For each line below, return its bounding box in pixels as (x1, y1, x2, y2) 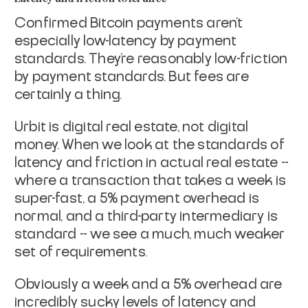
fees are (194, 69, 249, 84)
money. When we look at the (14, 137, 195, 152)
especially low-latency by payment (14, 34, 237, 48)
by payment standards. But (14, 69, 191, 84)
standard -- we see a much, (14, 227, 192, 241)
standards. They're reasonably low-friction (14, 52, 288, 66)
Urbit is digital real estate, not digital (14, 120, 249, 134)
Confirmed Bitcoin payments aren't (14, 16, 243, 30)
